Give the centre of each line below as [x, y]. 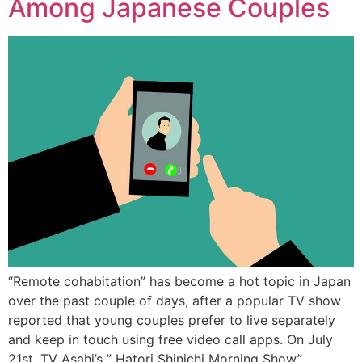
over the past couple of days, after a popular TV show [175, 301]
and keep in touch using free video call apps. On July [170, 340]
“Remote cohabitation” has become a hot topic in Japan [179, 282]
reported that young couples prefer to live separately [172, 320]
